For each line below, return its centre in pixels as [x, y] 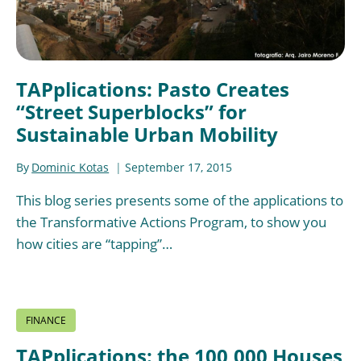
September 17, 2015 [179, 167]
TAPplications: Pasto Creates [153, 89]
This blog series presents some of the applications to [180, 200]
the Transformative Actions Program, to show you [171, 222]
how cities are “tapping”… [94, 243]
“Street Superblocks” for [131, 112]
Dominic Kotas [71, 167]
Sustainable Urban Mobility [147, 135]
